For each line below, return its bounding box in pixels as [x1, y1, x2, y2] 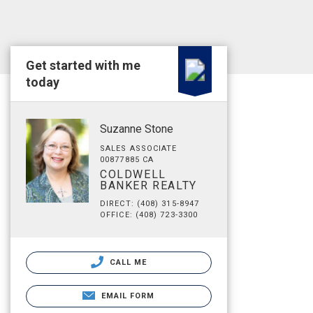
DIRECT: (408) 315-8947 [100, 199, 200, 208]
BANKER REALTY [100, 179, 197, 192]
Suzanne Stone [100, 122, 173, 136]
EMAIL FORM [101, 291, 155, 300]
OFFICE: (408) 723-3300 [100, 210, 198, 219]
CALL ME [106, 258, 147, 267]
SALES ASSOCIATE [100, 144, 177, 153]
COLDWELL [100, 168, 166, 181]
